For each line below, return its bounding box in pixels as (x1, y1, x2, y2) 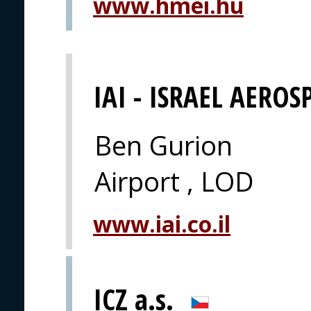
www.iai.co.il (93, 209, 230, 239)
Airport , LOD (94, 163, 254, 200)
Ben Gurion (94, 127, 233, 164)
